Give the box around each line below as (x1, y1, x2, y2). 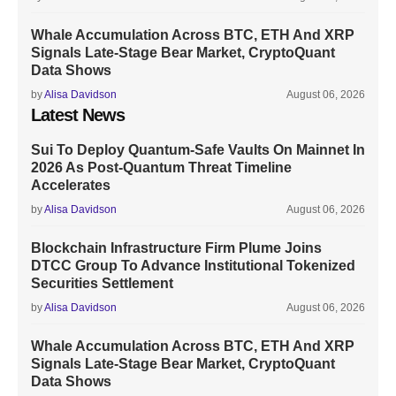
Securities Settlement (31, 276, 173, 291)
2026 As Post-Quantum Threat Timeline (31, 160, 292, 175)
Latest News (31, 105, 125, 125)
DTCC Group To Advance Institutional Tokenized (31, 258, 355, 273)
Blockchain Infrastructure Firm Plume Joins (31, 240, 322, 255)
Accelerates (31, 178, 110, 193)
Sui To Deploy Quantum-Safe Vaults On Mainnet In (31, 142, 365, 157)
